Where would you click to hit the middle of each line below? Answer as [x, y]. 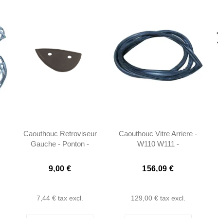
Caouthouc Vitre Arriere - [158, 133]
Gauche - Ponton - [60, 144]
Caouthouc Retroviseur [60, 133]
